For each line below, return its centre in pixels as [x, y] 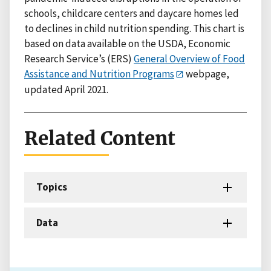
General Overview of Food [189, 58]
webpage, [207, 73]
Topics [52, 187]
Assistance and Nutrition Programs [99, 73]
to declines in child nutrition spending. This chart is [134, 28]
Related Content [100, 138]
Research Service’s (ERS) [79, 58]
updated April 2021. [66, 89]
